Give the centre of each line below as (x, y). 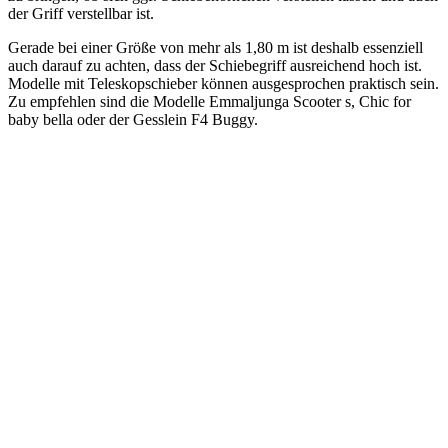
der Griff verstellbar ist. (81, 13)
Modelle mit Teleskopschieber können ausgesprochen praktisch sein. (223, 83)
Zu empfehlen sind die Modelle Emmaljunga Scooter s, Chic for (209, 101)
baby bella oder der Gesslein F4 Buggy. (133, 119)
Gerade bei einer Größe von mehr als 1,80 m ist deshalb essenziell (215, 47)
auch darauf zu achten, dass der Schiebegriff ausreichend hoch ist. (215, 65)
